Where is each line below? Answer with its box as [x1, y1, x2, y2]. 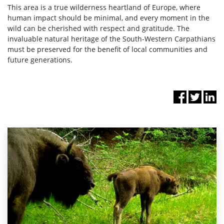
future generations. [7, 54, 72, 64]
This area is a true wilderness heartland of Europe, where [7, 2, 200, 12]
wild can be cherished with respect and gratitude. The [7, 23, 189, 33]
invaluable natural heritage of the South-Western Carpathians [7, 33, 215, 43]
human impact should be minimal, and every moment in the [7, 12, 209, 22]
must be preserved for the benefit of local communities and [7, 44, 207, 54]
